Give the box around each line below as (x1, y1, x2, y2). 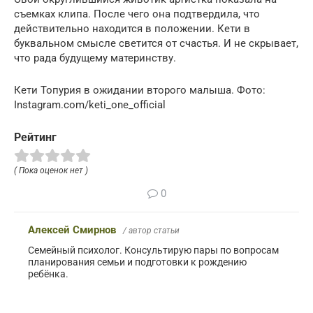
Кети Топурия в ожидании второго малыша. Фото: (14, 83, 265, 96)
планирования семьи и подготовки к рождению (28, 256, 247, 268)
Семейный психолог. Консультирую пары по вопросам (28, 244, 279, 256)
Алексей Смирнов (28, 223, 116, 236)
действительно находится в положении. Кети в (14, 22, 250, 35)
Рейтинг (14, 130, 57, 144)
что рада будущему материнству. (14, 51, 176, 64)
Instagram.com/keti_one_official (14, 98, 166, 111)
